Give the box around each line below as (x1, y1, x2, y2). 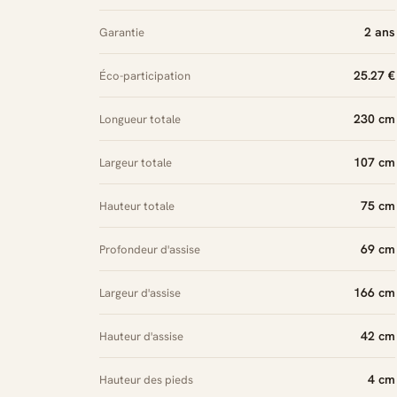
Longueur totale (99, 112, 181, 127)
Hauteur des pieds (99, 372, 193, 387)
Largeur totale (99, 155, 172, 170)
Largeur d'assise (99, 285, 181, 300)
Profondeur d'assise (99, 242, 200, 257)
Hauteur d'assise (99, 329, 183, 344)
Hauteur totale (99, 198, 175, 214)
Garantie (99, 25, 144, 40)
